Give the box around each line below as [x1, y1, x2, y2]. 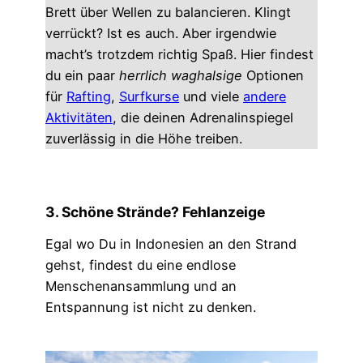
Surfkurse [119, 88, 179, 105]
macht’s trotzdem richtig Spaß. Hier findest [45, 45, 314, 62]
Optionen [242, 66, 304, 83]
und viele [179, 88, 243, 105]
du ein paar [45, 66, 119, 83]
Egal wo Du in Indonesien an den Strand [45, 235, 297, 252]
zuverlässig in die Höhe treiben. [45, 130, 242, 147]
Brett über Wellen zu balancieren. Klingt [45, 3, 291, 20]
